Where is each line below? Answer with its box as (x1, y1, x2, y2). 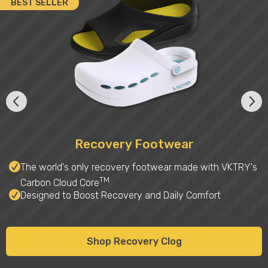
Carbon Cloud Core (20, 177, 99, 189)
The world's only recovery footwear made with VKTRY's (20, 162, 257, 173)
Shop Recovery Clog (86, 236, 182, 248)
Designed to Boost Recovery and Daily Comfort (20, 190, 221, 202)
